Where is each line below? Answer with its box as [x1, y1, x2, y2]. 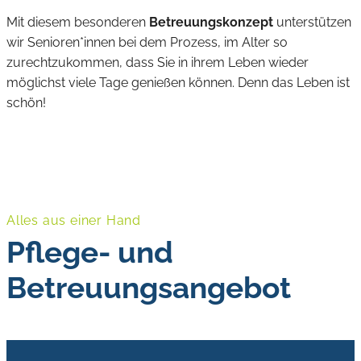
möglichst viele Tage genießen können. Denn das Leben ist [6, 74, 350, 90]
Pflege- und [6, 234, 173, 271]
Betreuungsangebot [6, 270, 291, 306]
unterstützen [273, 14, 351, 30]
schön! [6, 94, 46, 110]
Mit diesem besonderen [6, 14, 149, 30]
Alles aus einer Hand [6, 213, 141, 229]
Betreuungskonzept [149, 14, 273, 30]
